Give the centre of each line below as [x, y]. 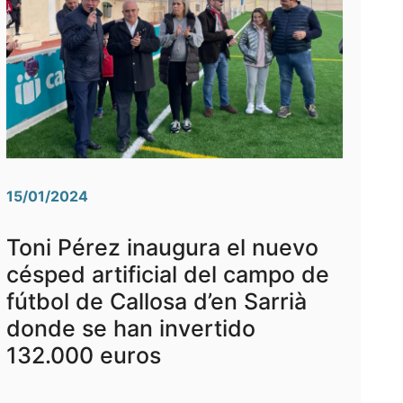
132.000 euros [83, 356]
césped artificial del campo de [167, 275]
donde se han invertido [130, 329]
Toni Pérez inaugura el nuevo [162, 248]
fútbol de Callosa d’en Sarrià [156, 302]
